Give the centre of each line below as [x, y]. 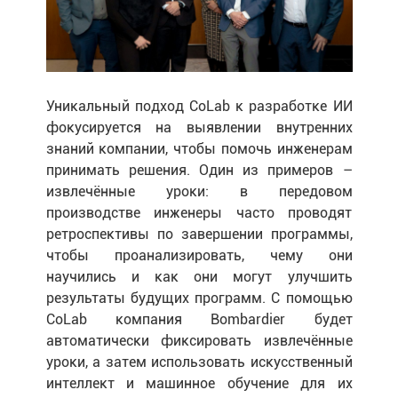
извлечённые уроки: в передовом [199, 191]
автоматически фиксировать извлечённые [199, 340]
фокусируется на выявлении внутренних [199, 127]
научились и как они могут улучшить [199, 276]
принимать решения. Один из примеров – [199, 170]
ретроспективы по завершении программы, [199, 234]
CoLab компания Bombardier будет [199, 319]
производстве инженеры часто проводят [199, 212]
